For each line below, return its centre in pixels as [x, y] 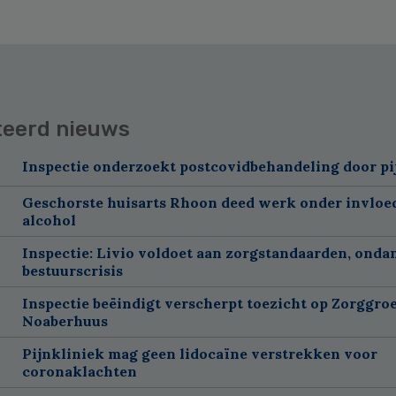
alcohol [49, 220]
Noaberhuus [65, 320]
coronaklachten [79, 371]
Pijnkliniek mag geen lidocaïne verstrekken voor [199, 353]
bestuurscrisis [72, 270]
